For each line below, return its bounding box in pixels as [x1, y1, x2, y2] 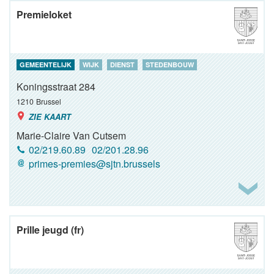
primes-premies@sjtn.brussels [29, 157, 160, 171]
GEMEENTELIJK [20, 60, 72, 69]
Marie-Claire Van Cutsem [17, 128, 126, 143]
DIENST [110, 60, 135, 69]
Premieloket [17, 7, 72, 21]
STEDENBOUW [146, 60, 194, 69]
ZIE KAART [29, 111, 71, 122]
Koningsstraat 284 [17, 80, 95, 94]
